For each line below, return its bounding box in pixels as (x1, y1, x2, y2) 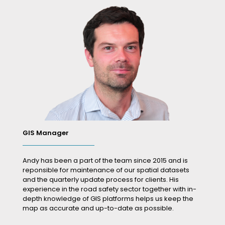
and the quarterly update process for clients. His (23, 174, 179, 184)
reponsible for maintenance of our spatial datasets (23, 165, 189, 175)
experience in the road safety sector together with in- (23, 184, 196, 194)
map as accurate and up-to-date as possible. (23, 203, 174, 213)
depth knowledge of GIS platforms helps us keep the (23, 193, 193, 203)
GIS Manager (23, 128, 69, 138)
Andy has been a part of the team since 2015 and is (23, 155, 188, 165)
